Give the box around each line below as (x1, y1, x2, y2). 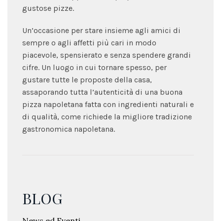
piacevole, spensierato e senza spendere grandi (22, 50, 191, 60)
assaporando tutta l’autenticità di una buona (22, 87, 183, 97)
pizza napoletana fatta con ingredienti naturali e (22, 99, 194, 109)
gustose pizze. (22, 3, 74, 13)
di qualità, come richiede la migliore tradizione (22, 111, 192, 121)
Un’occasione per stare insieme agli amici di (22, 25, 181, 35)
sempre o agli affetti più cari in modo (22, 37, 156, 47)
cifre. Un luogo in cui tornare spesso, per (22, 62, 167, 72)
